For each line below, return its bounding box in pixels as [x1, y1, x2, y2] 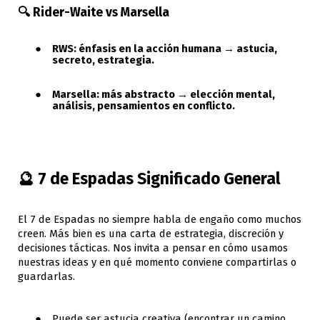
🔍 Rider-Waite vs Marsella [18, 4, 169, 20]
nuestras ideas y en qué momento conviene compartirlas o [18, 255, 296, 269]
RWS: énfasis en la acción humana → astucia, [52, 41, 277, 55]
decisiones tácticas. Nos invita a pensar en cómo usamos [18, 241, 288, 254]
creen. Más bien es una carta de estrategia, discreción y [18, 226, 284, 240]
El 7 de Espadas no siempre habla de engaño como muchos [18, 212, 301, 226]
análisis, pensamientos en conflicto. [52, 99, 235, 112]
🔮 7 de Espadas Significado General [18, 169, 281, 189]
